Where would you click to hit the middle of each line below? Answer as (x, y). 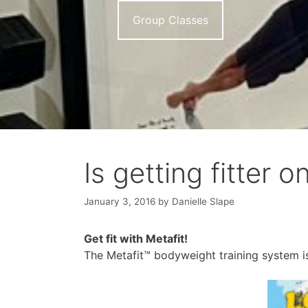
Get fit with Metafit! (136, 238)
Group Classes (171, 20)
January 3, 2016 (120, 201)
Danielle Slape (203, 201)
